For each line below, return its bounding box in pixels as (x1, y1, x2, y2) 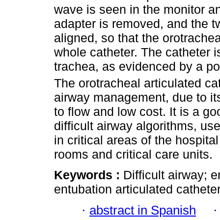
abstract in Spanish (89, 203, 196, 217)
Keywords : (54, 168, 123, 182)
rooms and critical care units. (54, 147, 213, 162)
